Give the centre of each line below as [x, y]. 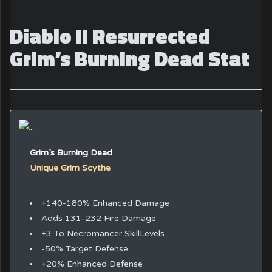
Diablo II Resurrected [110, 36]
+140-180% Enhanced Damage [105, 203]
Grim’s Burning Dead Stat [130, 59]
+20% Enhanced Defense [92, 263]
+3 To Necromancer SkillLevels [103, 233]
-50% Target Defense [84, 248]
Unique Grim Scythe [70, 168]
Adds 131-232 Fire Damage [98, 218]
